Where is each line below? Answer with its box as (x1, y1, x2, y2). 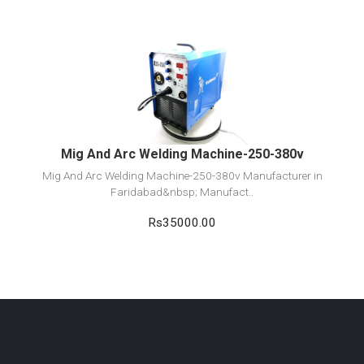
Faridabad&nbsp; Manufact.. (110, 184, 253, 198)
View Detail (149, 45, 214, 62)
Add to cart (151, 84, 213, 101)
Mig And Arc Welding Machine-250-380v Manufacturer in (41, 168, 323, 182)
